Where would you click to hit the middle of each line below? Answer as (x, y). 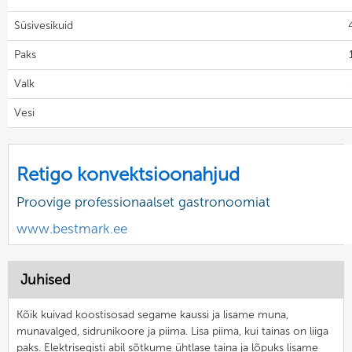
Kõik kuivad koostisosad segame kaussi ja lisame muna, (152, 314)
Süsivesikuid (44, 25)
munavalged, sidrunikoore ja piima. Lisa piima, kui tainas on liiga (172, 331)
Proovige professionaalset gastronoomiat (143, 202)
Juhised (46, 279)
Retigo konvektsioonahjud (128, 174)
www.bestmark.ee (72, 228)
